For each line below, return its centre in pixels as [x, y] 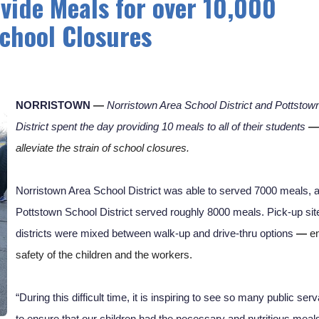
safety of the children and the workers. [105, 255]
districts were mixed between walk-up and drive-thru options [156, 233]
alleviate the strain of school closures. [104, 148]
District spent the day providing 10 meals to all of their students [162, 126]
